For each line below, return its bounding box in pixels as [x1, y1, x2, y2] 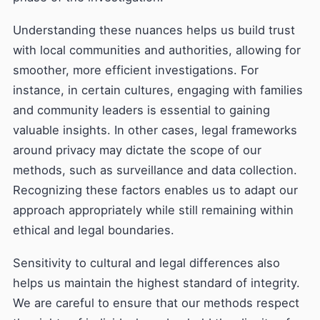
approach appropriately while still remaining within [13, 203, 294, 217]
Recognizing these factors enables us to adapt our [13, 183, 298, 197]
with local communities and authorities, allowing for [13, 43, 301, 57]
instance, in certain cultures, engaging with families [13, 83, 303, 97]
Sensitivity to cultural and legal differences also [13, 256, 280, 270]
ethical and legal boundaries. [13, 223, 174, 237]
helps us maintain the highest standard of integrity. [13, 276, 300, 290]
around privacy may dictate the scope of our [13, 143, 261, 157]
